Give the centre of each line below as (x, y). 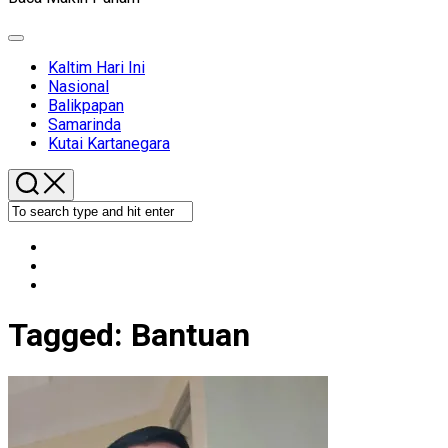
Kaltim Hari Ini (96, 67)
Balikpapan (86, 105)
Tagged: (69, 335)
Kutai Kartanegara (109, 143)
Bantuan (190, 335)
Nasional (78, 86)
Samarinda (84, 124)
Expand (37, 44)
